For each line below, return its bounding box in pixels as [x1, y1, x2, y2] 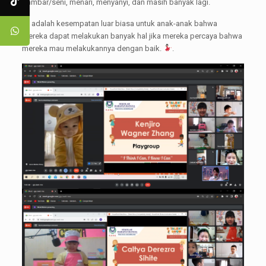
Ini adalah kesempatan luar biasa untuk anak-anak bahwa [21, 19, 217, 28]
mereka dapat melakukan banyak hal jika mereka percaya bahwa [21, 31, 242, 40]
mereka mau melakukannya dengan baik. [21, 44, 163, 53]
